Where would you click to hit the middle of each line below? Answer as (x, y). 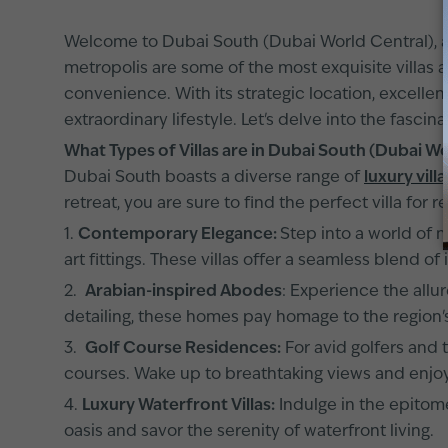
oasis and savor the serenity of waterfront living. (249, 432)
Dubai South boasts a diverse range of (214, 178)
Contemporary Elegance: (179, 235)
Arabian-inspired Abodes (183, 292)
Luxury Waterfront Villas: (178, 406)
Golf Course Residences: (183, 349)
